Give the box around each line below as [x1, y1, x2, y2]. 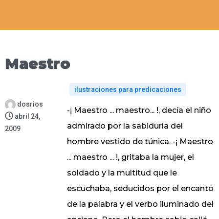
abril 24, [15, 112, 40, 121]
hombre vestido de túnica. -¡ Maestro [66, 137, 213, 147]
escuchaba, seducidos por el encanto [66, 184, 214, 194]
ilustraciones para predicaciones [74, 86, 181, 94]
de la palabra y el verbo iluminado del [66, 199, 214, 209]
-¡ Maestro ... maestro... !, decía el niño [66, 106, 211, 115]
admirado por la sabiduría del [66, 121, 183, 131]
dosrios [17, 100, 43, 109]
